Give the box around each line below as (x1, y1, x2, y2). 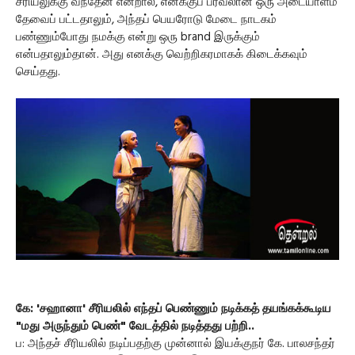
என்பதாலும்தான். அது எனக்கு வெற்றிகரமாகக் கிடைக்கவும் (16, 45, 307, 64)
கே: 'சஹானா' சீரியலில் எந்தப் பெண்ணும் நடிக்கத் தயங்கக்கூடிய (16, 300, 331, 319)
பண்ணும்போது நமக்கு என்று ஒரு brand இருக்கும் (16, 28, 260, 47)
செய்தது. (16, 63, 60, 82)
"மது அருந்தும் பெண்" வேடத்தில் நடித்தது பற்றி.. (16, 317, 254, 336)
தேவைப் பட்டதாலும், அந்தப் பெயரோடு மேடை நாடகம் (16, 10, 277, 29)
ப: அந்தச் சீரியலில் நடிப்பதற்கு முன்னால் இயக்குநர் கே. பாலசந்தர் (16, 334, 335, 353)
